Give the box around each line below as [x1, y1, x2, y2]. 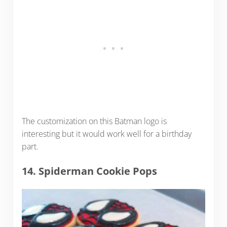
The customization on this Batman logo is [21, 116, 167, 127]
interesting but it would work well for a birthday [21, 128, 192, 140]
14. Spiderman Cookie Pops [21, 164, 157, 178]
